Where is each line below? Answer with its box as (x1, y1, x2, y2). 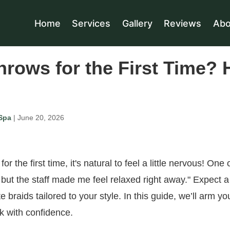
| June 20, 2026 (11, 113, 64, 122)
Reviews (164, 17, 202, 29)
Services (72, 17, 111, 29)
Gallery (122, 17, 152, 29)
